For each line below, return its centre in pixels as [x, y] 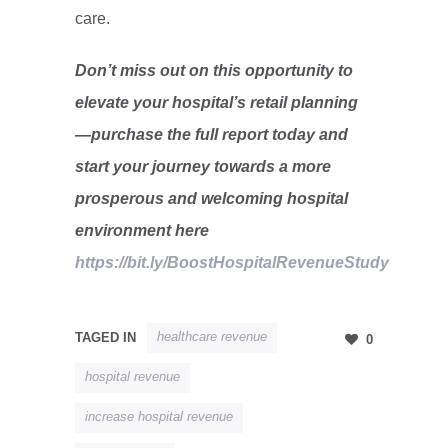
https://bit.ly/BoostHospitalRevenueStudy [231, 263]
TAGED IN [105, 338]
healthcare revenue [211, 337]
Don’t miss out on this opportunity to [213, 71]
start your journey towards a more [202, 167]
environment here [141, 231]
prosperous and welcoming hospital [211, 199]
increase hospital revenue [158, 417]
